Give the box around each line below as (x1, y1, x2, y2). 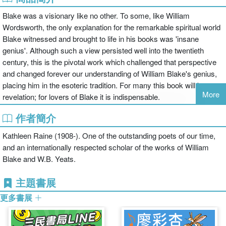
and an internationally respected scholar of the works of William (3, 142, 209, 152)
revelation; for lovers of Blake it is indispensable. (3, 91, 160, 102)
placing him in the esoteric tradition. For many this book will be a (3, 80, 211, 90)
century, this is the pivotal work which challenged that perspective (3, 56, 216, 67)
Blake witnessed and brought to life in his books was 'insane (3, 33, 199, 44)
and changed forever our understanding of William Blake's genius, (3, 68, 217, 79)
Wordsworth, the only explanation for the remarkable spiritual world (3, 22, 220, 32)
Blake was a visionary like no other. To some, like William (3, 10, 190, 21)
